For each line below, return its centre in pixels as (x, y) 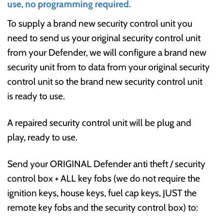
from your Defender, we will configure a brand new (107, 52)
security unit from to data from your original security (108, 67)
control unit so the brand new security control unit (105, 81)
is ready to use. (36, 96)
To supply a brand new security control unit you (100, 23)
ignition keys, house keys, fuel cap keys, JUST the (102, 193)
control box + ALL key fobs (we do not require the (104, 178)
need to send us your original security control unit (104, 38)
